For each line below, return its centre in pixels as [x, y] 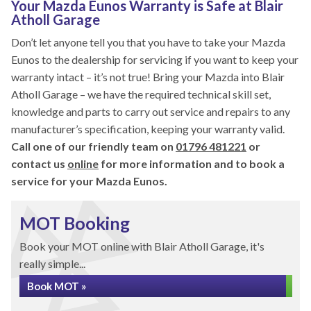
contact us [39, 163]
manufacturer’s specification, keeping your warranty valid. [148, 129]
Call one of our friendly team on [93, 146]
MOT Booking [75, 223]
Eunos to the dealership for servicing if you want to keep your [155, 59]
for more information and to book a [192, 163]
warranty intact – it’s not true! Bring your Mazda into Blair [148, 77]
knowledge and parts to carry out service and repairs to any [151, 111]
